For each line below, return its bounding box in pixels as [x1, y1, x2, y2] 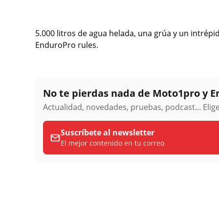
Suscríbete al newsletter [61, 127, 154, 138]
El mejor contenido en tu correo [61, 138, 164, 148]
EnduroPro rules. [35, 40, 100, 51]
